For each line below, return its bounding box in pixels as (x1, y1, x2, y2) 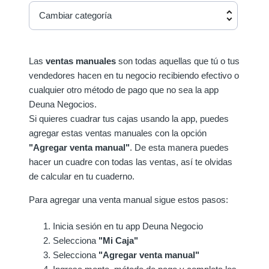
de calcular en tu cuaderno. (29, 171, 134, 182)
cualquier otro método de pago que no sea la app (29, 85, 219, 95)
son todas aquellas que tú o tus (118, 56, 240, 67)
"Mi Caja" (98, 235, 138, 246)
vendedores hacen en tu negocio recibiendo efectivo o (29, 70, 239, 81)
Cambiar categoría (39, 10, 112, 21)
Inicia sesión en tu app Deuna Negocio (53, 221, 203, 232)
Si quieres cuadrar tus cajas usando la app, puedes (29, 113, 229, 124)
